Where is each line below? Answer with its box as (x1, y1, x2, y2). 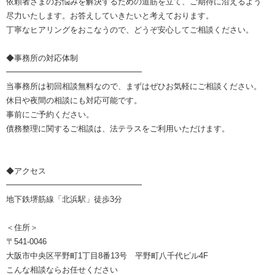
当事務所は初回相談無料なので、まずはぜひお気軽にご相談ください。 (6, 81, 261, 91)
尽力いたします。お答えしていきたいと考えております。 (6, 10, 214, 20)
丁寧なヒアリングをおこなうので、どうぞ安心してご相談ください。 (6, 25, 254, 34)
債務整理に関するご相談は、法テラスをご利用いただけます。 (6, 123, 230, 133)
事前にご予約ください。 (6, 109, 94, 119)
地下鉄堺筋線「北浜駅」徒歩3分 (6, 194, 122, 204)
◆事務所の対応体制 (6, 53, 78, 63)
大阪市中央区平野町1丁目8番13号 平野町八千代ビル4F (6, 250, 208, 260)
